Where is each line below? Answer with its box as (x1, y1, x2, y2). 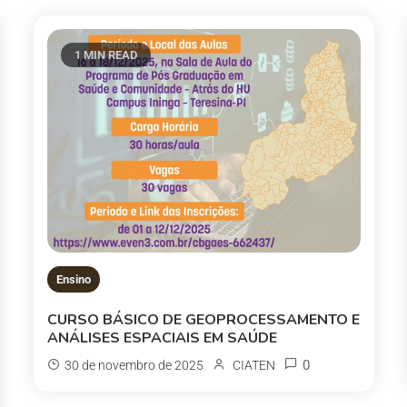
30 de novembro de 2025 (65, 357, 204, 372)
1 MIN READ (74, 48, 138, 62)
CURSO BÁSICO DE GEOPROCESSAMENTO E (47, 309, 361, 330)
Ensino (56, 272, 92, 286)
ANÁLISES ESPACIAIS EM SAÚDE (47, 327, 278, 348)
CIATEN (233, 357, 276, 372)
